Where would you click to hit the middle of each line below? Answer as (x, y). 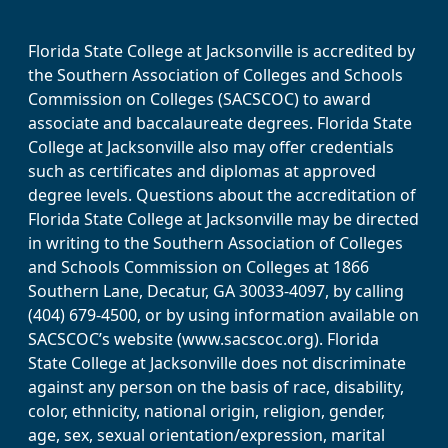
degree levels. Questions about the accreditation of (222, 194)
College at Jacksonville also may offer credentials (211, 146)
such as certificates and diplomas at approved (202, 170)
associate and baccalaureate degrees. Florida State (220, 122)
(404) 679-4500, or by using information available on (223, 314)
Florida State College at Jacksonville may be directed (223, 218)
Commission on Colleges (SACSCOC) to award (199, 98)
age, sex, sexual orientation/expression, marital (206, 434)
